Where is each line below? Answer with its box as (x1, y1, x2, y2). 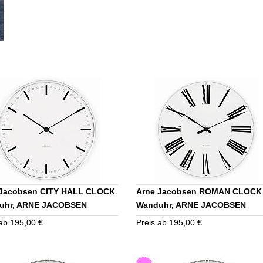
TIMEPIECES (136, 214, 186, 224)
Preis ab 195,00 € (136, 218, 202, 228)
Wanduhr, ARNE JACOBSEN (136, 200, 246, 210)
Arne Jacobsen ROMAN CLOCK (136, 187, 262, 197)
